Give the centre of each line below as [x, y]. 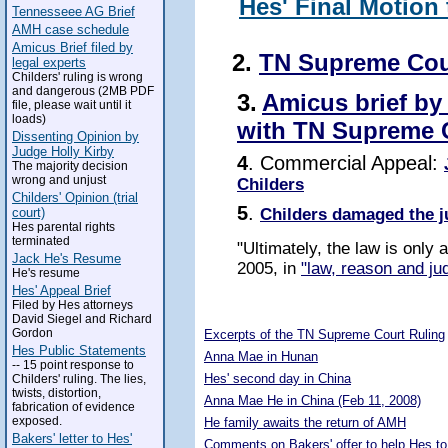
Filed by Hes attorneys [72, 305]
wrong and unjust [59, 180]
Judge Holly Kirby [63, 151]
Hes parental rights [63, 227]
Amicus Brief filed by [72, 47]
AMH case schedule [70, 29]
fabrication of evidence [73, 407]
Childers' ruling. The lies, [79, 379]
